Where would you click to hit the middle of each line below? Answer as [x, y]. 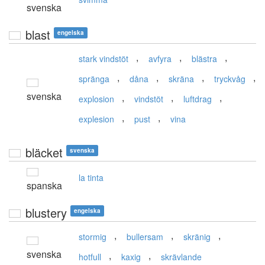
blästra [204, 59]
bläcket [44, 153]
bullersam [145, 237]
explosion [96, 99]
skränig [197, 237]
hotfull [90, 257]
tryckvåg [230, 79]
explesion [96, 119]
